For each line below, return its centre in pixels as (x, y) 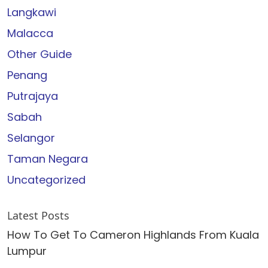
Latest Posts (38, 215)
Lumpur (27, 251)
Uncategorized (46, 180)
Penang (27, 75)
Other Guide (39, 54)
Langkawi (32, 12)
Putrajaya (33, 96)
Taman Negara (48, 159)
